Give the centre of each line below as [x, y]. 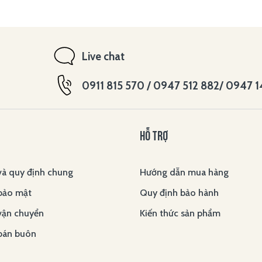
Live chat [103, 56]
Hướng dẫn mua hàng [184, 173]
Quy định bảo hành [179, 193]
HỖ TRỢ [154, 137]
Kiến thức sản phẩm [180, 213]
